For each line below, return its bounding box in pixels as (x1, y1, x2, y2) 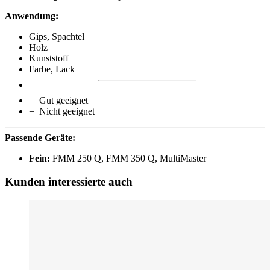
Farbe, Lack (29, 64, 75, 75)
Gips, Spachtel (29, 31, 84, 42)
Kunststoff (29, 53, 69, 64)
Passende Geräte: (5, 133, 75, 143)
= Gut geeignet (29, 95, 88, 106)
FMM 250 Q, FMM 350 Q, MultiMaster (50, 153, 206, 164)
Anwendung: (5, 11, 58, 22)
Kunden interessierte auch (5, 175, 133, 188)
